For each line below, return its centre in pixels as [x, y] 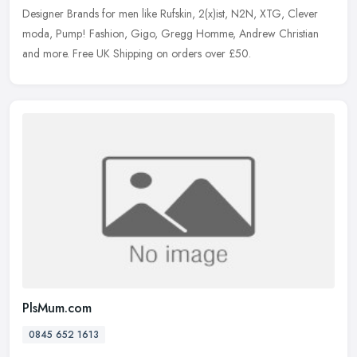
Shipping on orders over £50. [182, 54]
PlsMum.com [57, 308]
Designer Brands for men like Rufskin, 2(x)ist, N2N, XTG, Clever [170, 14]
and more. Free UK [66, 54]
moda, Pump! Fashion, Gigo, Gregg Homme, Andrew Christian [171, 34]
